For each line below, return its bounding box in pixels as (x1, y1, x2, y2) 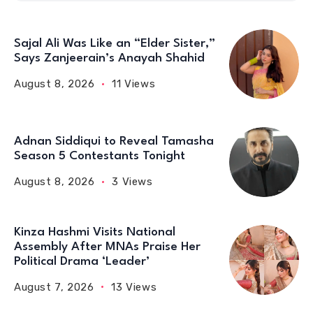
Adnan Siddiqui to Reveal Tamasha (14, 136, 214, 148)
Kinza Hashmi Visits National (14, 226, 175, 238)
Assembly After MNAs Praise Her (14, 240, 201, 253)
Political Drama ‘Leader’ (14, 255, 150, 268)
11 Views (112, 78, 156, 91)
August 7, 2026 (14, 280, 94, 293)
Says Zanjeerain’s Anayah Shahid (14, 52, 205, 65)
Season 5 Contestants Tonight (14, 150, 185, 163)
